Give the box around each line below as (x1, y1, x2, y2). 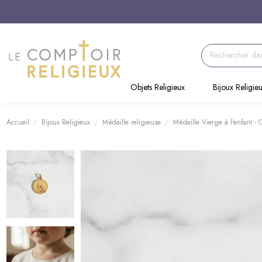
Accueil (6, 116, 29, 127)
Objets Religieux (130, 81, 185, 94)
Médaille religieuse (102, 116, 161, 127)
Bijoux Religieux (41, 116, 90, 127)
